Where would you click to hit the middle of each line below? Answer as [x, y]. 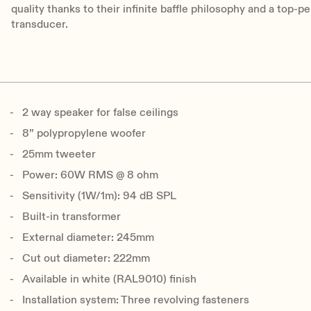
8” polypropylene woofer [84, 134]
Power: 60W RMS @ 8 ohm [91, 175]
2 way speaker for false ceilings [101, 113]
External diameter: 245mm [89, 238]
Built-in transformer [72, 217]
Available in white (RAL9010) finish [110, 279]
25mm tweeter [59, 154]
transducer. [40, 25]
